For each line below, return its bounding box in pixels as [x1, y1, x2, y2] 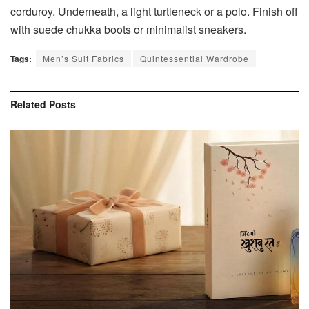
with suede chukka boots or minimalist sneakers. [10, 21, 246, 38]
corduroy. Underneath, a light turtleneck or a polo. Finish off [10, 3, 298, 20]
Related [10, 97, 46, 112]
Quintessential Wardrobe [140, 52, 249, 65]
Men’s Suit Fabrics [43, 52, 124, 65]
